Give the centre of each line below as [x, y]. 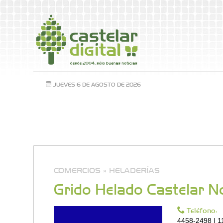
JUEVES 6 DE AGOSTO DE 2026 [97, 84]
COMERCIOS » [80, 169]
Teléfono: [201, 210]
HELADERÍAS [134, 169]
